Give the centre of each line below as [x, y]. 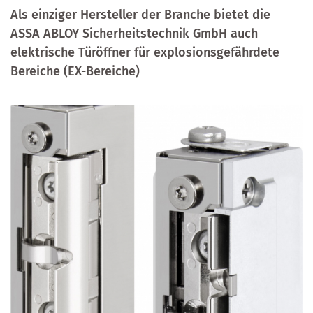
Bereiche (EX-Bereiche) [75, 71]
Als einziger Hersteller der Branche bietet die [140, 15]
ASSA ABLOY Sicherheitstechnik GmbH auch [134, 34]
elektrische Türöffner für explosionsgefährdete [145, 52]
